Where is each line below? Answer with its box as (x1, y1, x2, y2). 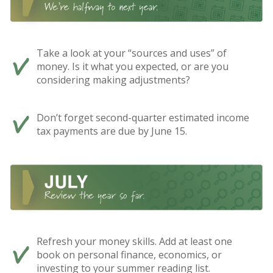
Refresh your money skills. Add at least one (37, 235, 232, 249)
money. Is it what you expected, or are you (37, 59, 229, 73)
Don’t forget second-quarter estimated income (37, 110, 249, 124)
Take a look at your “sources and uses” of (37, 46, 227, 60)
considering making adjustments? (37, 73, 190, 87)
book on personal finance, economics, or (37, 248, 222, 262)
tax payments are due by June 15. (37, 124, 187, 138)
